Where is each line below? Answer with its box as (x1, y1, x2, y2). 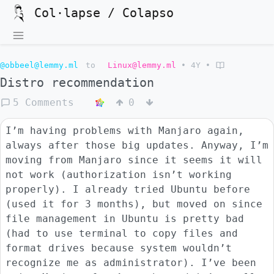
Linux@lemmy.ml (108, 61, 176, 70)
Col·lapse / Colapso (34, 6, 174, 21)
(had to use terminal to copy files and (6, 228, 238, 239)
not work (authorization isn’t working (6, 169, 232, 180)
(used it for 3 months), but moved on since (6, 198, 262, 210)
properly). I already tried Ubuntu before (6, 183, 250, 195)
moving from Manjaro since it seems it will (6, 154, 262, 166)
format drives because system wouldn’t (6, 242, 232, 254)
